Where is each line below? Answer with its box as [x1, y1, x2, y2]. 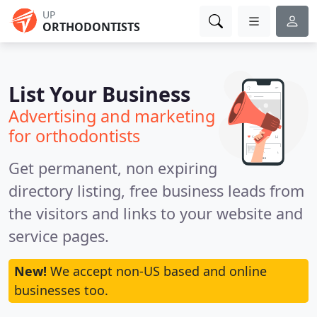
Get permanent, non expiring [8, 158, 217, 178]
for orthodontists [8, 125, 140, 147]
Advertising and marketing [8, 105, 215, 127]
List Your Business [8, 80, 190, 108]
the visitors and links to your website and [8, 203, 303, 224]
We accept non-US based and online [47, 263, 267, 279]
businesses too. [14, 282, 108, 299]
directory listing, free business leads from [8, 180, 304, 201]
